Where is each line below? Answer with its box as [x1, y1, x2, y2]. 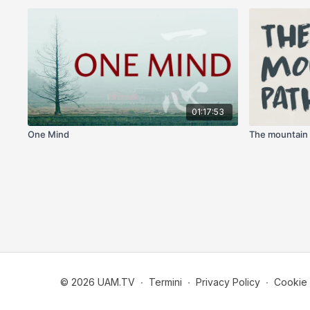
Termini [149, 275, 182, 288]
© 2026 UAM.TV [60, 275, 135, 288]
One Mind [28, 129, 70, 140]
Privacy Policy [196, 275, 260, 288]
